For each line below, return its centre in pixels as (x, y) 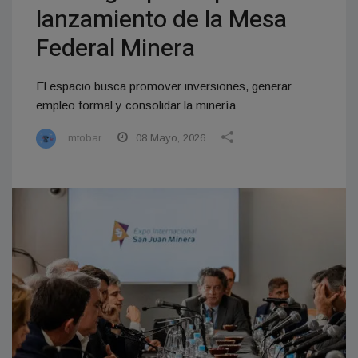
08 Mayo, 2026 (169, 137)
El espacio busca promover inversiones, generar (164, 86)
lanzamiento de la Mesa (161, 20)
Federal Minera (115, 48)
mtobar (85, 137)
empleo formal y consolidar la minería (136, 105)
